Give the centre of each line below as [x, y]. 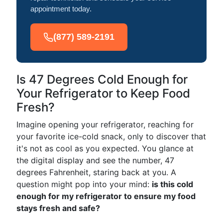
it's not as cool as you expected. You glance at [105, 148]
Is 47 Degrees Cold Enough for [102, 79]
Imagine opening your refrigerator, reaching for [105, 124]
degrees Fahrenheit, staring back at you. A [96, 172]
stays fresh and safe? [58, 208]
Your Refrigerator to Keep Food [103, 93]
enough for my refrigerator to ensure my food [106, 196]
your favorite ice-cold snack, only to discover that [111, 136]
